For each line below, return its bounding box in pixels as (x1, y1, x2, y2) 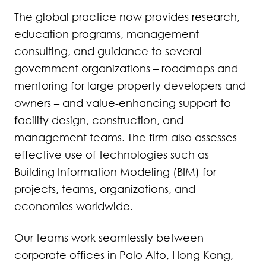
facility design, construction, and (14, 113, 183, 126)
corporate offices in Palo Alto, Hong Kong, (14, 248, 233, 261)
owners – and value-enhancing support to (14, 96, 231, 109)
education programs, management (14, 27, 199, 40)
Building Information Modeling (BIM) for (14, 165, 216, 178)
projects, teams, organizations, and (14, 182, 195, 195)
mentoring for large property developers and (14, 79, 246, 92)
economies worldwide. (14, 199, 133, 213)
